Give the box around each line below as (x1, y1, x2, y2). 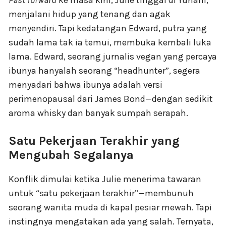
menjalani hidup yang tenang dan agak (9, 9, 171, 20)
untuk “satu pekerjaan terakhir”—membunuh (9, 188, 194, 199)
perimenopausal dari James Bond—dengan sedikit (9, 93, 213, 105)
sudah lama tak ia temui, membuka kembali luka (9, 37, 211, 48)
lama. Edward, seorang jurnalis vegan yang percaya (9, 51, 217, 63)
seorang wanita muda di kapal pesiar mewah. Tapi (9, 202, 212, 213)
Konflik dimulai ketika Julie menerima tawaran (9, 174, 201, 185)
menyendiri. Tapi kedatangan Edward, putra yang (9, 23, 207, 34)
